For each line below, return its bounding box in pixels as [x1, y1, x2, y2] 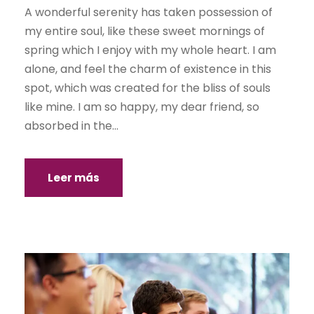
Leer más [48, 170, 100, 186]
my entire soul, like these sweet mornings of [25, 23, 265, 40]
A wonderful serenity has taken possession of [25, 4, 273, 21]
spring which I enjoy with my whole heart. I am [25, 42, 276, 59]
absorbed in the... [25, 118, 118, 135]
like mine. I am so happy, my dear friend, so [25, 99, 259, 116]
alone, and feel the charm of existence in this [25, 61, 271, 78]
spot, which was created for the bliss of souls [25, 80, 271, 97]
